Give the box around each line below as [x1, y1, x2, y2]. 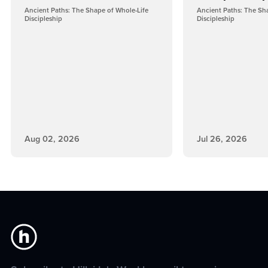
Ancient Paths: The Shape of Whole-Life [24, 5, 148, 16]
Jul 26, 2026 [196, 132, 247, 145]
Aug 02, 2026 [24, 132, 80, 145]
